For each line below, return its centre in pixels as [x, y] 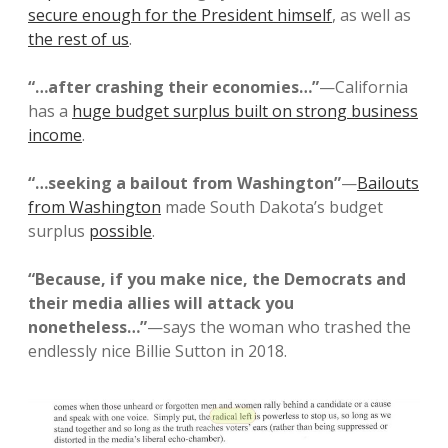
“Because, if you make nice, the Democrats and [217, 279]
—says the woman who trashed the [279, 327]
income [55, 135]
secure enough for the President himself [180, 15]
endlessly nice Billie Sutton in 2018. [157, 351]
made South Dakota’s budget [272, 207]
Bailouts [388, 183]
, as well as [371, 15]
